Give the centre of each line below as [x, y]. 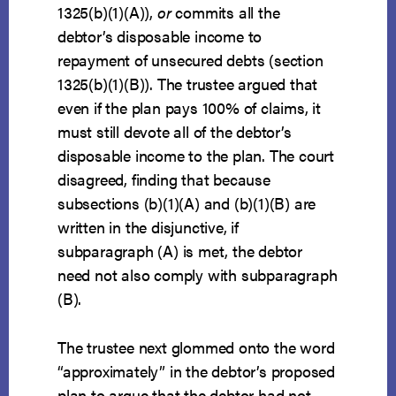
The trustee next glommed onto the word [196, 347]
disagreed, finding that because [164, 179]
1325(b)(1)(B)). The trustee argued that [188, 84]
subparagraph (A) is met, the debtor [180, 251]
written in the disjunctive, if [148, 227]
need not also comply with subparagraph [198, 275]
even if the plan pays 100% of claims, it [190, 108]
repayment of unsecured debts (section [190, 60]
